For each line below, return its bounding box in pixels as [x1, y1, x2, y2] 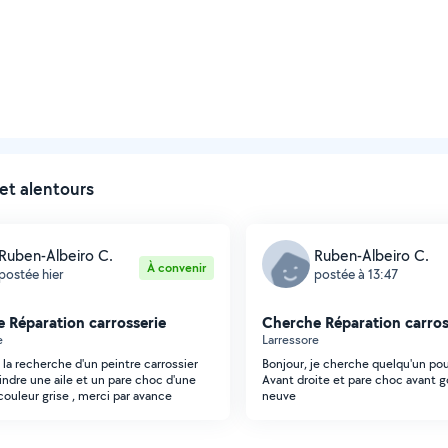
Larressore [262, 331, 319, 348]
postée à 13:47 [314, 264, 398, 283]
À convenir [147, 259, 206, 276]
